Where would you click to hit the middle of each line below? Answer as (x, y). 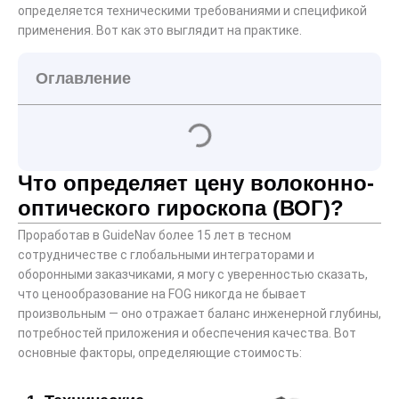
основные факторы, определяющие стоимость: (160, 353)
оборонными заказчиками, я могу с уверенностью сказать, (193, 275)
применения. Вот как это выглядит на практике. (160, 30)
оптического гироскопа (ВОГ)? (181, 208)
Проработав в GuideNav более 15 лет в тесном (155, 236)
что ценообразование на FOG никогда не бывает (162, 294)
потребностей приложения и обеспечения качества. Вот (187, 334)
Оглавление (83, 79)
